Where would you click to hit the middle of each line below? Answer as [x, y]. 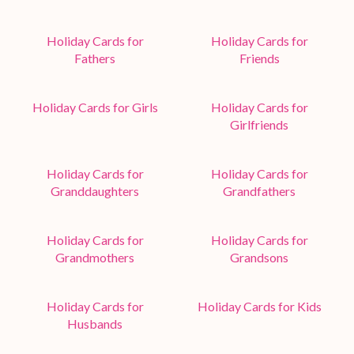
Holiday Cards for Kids [259, 306]
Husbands [95, 323]
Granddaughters [95, 190]
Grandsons [259, 257]
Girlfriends [259, 124]
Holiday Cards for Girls [95, 107]
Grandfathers [259, 190]
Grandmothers [95, 257]
